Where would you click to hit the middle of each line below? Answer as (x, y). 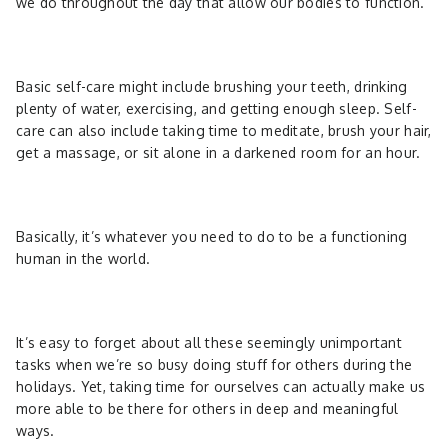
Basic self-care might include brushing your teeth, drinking (212, 86)
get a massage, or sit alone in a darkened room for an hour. (220, 152)
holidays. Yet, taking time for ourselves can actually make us (221, 386)
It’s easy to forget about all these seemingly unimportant (209, 342)
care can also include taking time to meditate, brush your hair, (224, 130)
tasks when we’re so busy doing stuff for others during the (214, 364)
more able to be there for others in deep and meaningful (207, 408)
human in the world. (85, 258)
